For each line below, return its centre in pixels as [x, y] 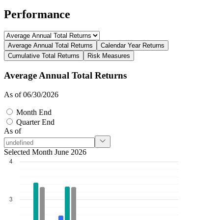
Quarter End [34, 122]
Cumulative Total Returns [44, 56]
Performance [37, 14]
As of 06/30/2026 [31, 94]
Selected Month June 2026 [45, 152]
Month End [33, 112]
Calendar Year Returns [133, 46]
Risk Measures [109, 56]
